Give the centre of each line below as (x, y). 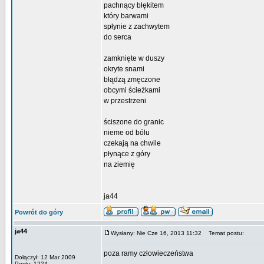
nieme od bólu (127, 133)
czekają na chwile (132, 143)
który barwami (126, 16)
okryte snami (124, 69)
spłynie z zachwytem (137, 27)
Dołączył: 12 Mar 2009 (45, 257)
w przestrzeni (125, 101)
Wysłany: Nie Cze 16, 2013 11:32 (156, 233)
